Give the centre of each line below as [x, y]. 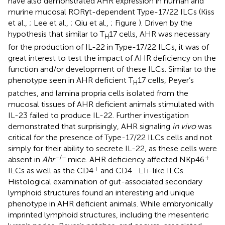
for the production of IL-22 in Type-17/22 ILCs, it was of [108, 47]
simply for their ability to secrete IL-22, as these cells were [113, 148]
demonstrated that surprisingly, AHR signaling [90, 126]
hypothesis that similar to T [56, 34]
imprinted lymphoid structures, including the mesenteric [108, 214]
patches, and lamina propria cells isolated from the [98, 93]
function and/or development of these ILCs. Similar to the [112, 69]
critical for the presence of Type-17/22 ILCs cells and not [110, 137]
